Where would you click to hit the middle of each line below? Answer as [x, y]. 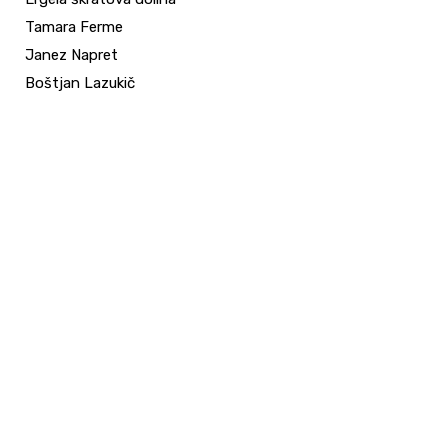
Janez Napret [71, 55]
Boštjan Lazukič [80, 83]
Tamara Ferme [74, 27]
